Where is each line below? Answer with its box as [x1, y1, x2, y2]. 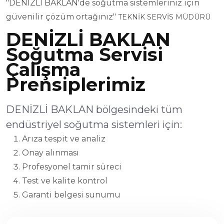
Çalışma [6, 58, 80, 80]
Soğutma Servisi [6, 43, 163, 65]
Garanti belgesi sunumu [22, 189, 120, 199]
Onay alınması [22, 147, 79, 157]
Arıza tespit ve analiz [22, 133, 105, 143]
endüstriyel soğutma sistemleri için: [6, 118, 182, 130]
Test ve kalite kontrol [22, 175, 107, 185]
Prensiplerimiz [6, 73, 145, 95]
